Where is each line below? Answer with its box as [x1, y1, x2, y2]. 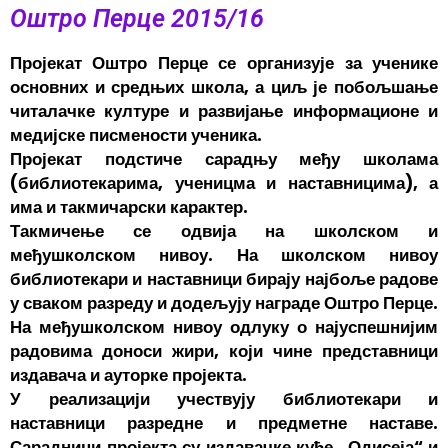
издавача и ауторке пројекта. [10, 362, 247, 387]
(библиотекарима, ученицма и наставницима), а [10, 170, 438, 195]
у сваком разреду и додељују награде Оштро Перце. [10, 290, 438, 315]
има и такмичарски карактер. [10, 194, 248, 219]
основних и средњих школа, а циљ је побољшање [10, 74, 438, 99]
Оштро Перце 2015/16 [10, 3, 264, 33]
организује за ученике [247, 50, 439, 75]
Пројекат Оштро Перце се [10, 50, 236, 75]
